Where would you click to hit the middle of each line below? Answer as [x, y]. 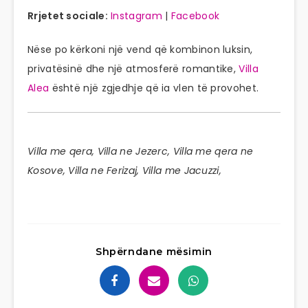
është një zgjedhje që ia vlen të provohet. [154, 88]
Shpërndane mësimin [154, 251]
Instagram [136, 16]
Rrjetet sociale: [68, 16]
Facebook [195, 16]
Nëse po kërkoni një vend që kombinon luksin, [140, 50]
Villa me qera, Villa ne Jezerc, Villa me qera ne [141, 152]
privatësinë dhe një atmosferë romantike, [133, 69]
